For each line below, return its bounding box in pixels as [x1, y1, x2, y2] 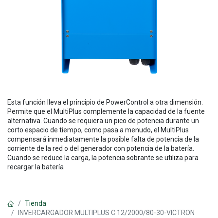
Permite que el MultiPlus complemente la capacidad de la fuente [7, 108, 205, 116]
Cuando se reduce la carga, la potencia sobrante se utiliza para [7, 154, 199, 162]
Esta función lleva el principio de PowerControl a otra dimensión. [7, 98, 203, 107]
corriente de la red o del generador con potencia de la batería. [7, 145, 194, 153]
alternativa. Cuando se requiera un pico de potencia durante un [7, 117, 199, 125]
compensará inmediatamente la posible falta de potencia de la [7, 135, 199, 144]
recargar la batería [7, 163, 64, 171]
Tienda [25, 200, 46, 208]
